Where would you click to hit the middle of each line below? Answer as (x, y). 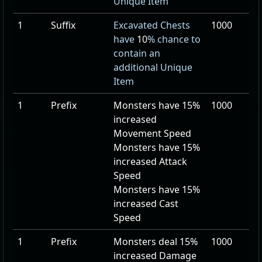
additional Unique (153, 67)
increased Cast (146, 204)
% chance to (174, 39)
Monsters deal (146, 242)
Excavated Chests (152, 25)
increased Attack (150, 161)
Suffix (63, 25)
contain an (137, 53)
